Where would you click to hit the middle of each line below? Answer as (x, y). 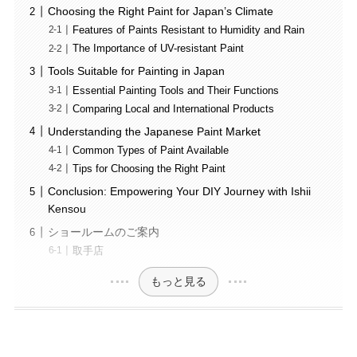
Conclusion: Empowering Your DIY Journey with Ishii (179, 192)
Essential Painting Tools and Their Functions (176, 90)
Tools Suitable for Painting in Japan (136, 71)
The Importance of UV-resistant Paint (159, 49)
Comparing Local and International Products (174, 109)
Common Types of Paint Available (151, 150)
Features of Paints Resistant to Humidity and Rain (189, 31)
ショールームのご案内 (103, 232)
